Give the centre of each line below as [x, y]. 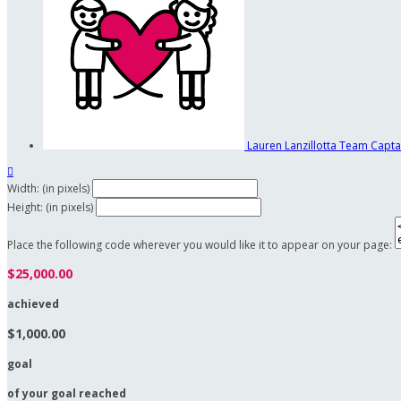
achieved [33, 303]
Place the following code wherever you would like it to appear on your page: [200, 244]
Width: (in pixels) [48, 188]
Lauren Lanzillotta [293, 145]
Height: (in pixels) [50, 207]
